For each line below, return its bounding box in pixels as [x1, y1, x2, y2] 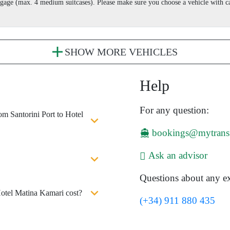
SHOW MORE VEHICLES [65, 46, 178, 58]
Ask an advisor [148, 150, 207, 161]
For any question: [140, 105, 209, 116]
